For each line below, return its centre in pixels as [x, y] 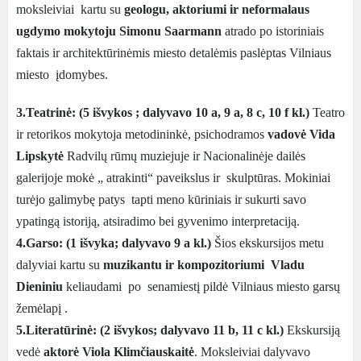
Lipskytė [40, 156]
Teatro [329, 112]
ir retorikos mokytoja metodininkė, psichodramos [142, 134]
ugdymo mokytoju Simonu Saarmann [119, 31]
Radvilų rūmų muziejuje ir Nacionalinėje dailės [185, 156]
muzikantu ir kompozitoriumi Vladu [204, 265]
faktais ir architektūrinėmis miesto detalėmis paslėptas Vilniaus [174, 53]
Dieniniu [39, 286]
